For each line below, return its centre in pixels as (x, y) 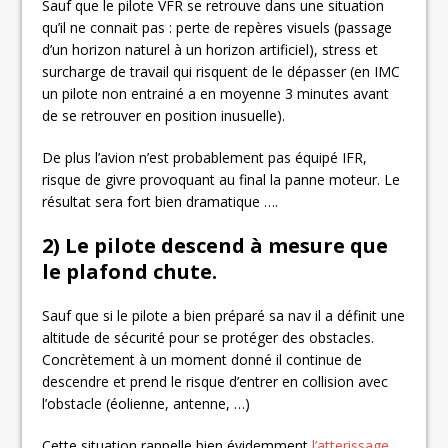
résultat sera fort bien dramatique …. (160, 201)
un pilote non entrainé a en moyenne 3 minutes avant (216, 93)
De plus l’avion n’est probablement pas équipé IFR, (205, 157)
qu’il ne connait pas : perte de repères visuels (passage (217, 27)
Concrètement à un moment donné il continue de (202, 359)
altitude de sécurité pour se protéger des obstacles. (208, 337)
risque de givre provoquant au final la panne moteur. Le (221, 179)
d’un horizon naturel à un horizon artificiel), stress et (210, 49)
